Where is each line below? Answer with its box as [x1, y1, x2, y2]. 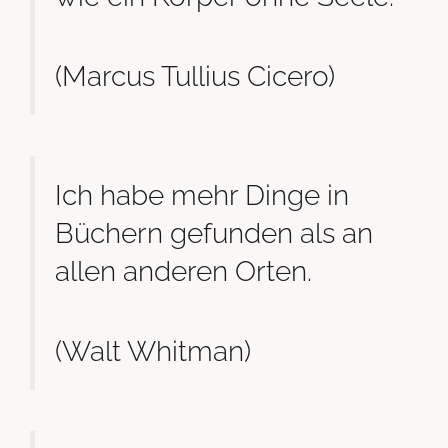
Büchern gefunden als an [55, 217, 373, 250]
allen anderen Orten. [55, 255, 312, 288]
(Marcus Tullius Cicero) [55, 59, 335, 92]
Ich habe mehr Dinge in [55, 179, 349, 212]
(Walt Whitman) [55, 334, 251, 367]
